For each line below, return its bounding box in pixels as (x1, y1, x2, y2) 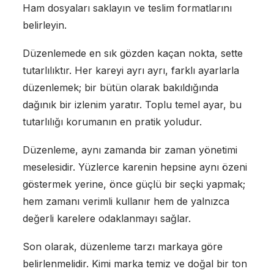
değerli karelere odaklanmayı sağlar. (22, 212, 191, 224)
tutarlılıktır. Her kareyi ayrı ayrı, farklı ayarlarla (22, 64, 239, 76)
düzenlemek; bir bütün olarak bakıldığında (22, 81, 218, 94)
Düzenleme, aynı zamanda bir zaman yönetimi (22, 143, 237, 156)
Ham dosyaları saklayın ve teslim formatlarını (22, 1, 232, 14)
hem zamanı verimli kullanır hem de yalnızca (22, 194, 229, 207)
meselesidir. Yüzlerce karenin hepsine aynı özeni (22, 160, 247, 173)
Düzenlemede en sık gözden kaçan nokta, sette (22, 46, 243, 59)
